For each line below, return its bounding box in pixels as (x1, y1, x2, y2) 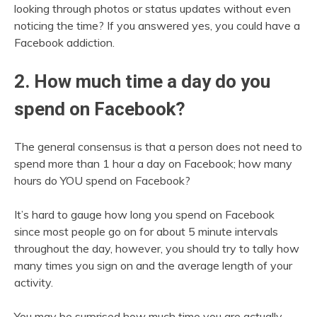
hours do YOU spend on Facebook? (14, 173, 190, 188)
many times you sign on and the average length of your (14, 258, 292, 273)
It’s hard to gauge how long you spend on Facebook (14, 207, 275, 222)
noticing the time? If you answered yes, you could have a (14, 18, 300, 33)
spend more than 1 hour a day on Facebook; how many (14, 156, 292, 171)
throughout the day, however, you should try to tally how (14, 241, 299, 256)
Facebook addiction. (14, 35, 115, 50)
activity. (14, 275, 53, 290)
